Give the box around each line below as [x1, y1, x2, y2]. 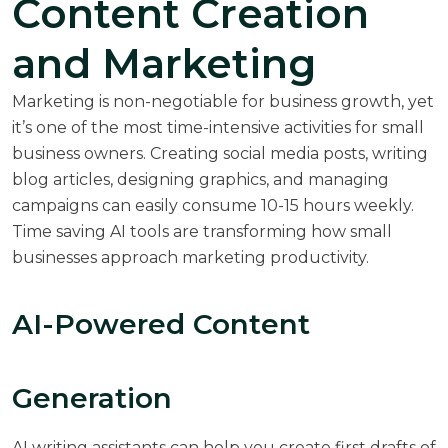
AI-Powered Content [12, 306, 310, 341]
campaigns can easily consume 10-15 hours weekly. [12, 195, 414, 215]
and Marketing [12, 38, 316, 88]
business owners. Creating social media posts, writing [12, 143, 428, 163]
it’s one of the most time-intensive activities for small [12, 117, 424, 137]
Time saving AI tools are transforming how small [12, 221, 392, 241]
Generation [12, 380, 172, 415]
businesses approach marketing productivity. [12, 247, 369, 267]
